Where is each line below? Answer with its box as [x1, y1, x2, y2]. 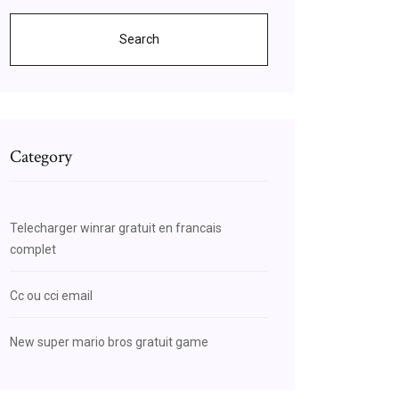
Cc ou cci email [10, 289, 93, 303]
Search [118, 32, 159, 46]
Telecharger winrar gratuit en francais [10, 221, 222, 235]
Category [10, 145, 72, 168]
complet [10, 242, 56, 256]
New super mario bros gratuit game [10, 335, 208, 349]
